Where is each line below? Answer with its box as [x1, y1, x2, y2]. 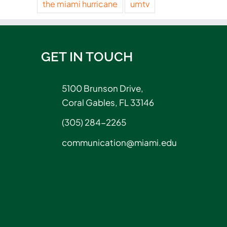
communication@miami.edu [61, 137, 177, 148]
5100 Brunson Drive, [61, 82, 143, 94]
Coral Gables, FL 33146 [61, 96, 154, 108]
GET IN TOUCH [41, 49, 133, 64]
